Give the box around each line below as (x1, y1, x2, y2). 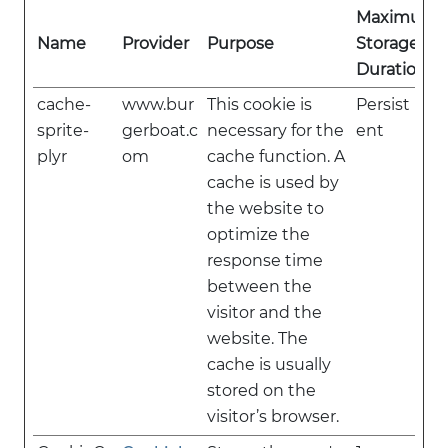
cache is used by (207, 173, 339, 192)
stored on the (207, 381, 316, 400)
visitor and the (207, 303, 322, 322)
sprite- (37, 121, 89, 140)
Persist (356, 95, 410, 114)
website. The (207, 329, 308, 348)
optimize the (207, 225, 310, 244)
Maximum (356, 8, 438, 27)
